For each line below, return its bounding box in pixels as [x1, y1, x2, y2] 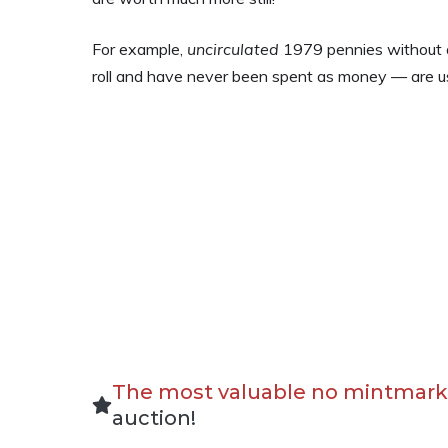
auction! [112, 406, 196, 430]
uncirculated [187, 39, 279, 59]
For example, [92, 39, 187, 59]
